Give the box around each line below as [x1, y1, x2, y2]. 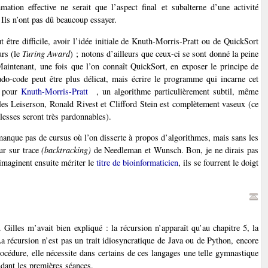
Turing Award [22, 47, 71, 59]
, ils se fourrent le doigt [178, 157, 259, 169]
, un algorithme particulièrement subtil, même [96, 85, 259, 97]
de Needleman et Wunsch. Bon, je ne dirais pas [91, 144, 259, 156]
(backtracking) [41, 144, 92, 156]
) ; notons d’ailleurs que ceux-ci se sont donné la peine [70, 47, 258, 59]
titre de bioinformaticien [96, 157, 178, 169]
